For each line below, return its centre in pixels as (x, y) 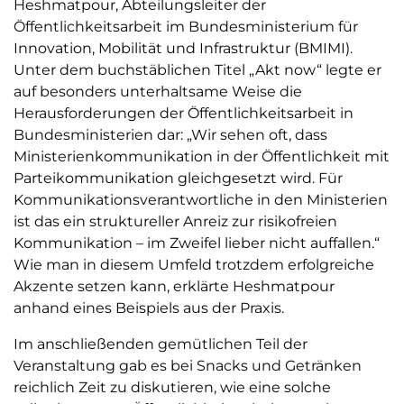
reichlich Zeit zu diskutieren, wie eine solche (172, 387)
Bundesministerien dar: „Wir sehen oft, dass (170, 134)
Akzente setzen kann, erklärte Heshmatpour (174, 286)
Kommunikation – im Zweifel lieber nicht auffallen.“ (197, 243)
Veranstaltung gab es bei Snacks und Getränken (188, 365)
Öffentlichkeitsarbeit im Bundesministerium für (186, 26)
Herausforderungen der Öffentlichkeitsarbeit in (184, 113)
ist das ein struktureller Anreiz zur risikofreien (175, 221)
